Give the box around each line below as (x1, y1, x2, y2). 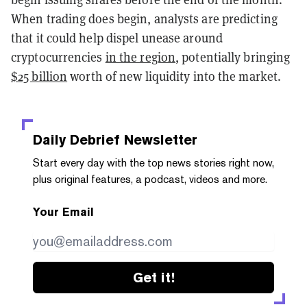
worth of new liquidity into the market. (67, 68, 282, 84)
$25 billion (11, 68, 68, 84)
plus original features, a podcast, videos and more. (33, 172, 267, 186)
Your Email (33, 205, 94, 219)
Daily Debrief (33, 131, 120, 148)
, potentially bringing (175, 49, 291, 65)
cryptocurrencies (11, 49, 106, 65)
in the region (105, 49, 176, 65)
